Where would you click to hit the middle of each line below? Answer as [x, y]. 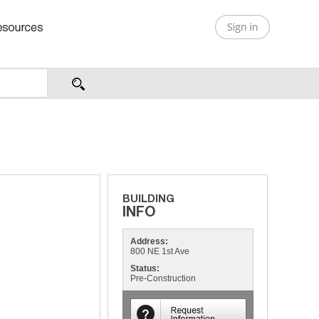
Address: [149, 241]
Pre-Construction [163, 278]
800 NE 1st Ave [160, 251]
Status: [145, 268]
